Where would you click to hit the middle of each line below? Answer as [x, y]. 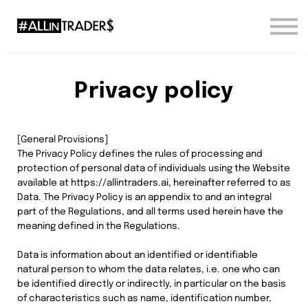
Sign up [154, 36]
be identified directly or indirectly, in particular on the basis [152, 284]
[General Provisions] [63, 140]
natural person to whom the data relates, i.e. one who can [148, 269]
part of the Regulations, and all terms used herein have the [150, 212]
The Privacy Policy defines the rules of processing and [140, 154]
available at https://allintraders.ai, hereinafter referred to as [154, 183]
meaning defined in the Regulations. [99, 226]
